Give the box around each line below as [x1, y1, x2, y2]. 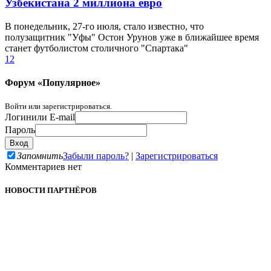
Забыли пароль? [63, 150, 129, 161]
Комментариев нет [5, 161, 82, 172]
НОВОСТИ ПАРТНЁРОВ [5, 185, 97, 195]
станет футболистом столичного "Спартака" [5, 43, 188, 53]
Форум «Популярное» [5, 77, 100, 88]
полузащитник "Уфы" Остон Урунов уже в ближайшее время [5, 32, 259, 42]
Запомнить [17, 150, 63, 161]
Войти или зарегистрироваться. [5, 101, 112, 111]
